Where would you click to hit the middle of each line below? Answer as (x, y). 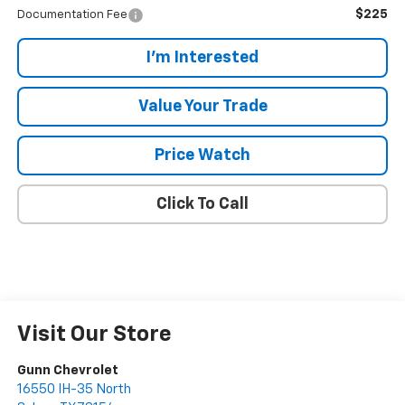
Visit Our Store (94, 334)
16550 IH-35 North (74, 389)
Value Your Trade (202, 106)
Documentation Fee (72, 14)
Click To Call (202, 204)
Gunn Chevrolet (67, 370)
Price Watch (202, 155)
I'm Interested (202, 57)
